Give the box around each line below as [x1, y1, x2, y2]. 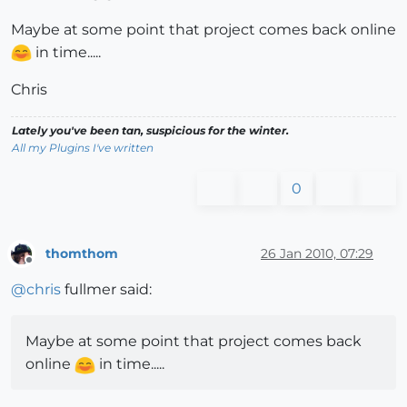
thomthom [45, 244, 118, 262]
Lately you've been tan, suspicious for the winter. [12, 124, 289, 138]
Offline [28, 261, 64, 275]
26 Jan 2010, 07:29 [261, 244, 373, 262]
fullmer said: [61, 281, 152, 299]
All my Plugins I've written [12, 141, 154, 155]
